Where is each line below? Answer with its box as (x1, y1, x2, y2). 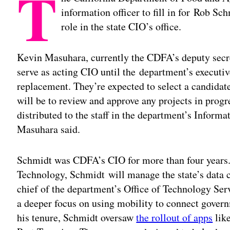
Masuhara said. (17, 122, 81, 136)
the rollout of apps (136, 210, 213, 224)
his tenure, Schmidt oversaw (17, 210, 137, 224)
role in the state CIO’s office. (61, 19, 182, 33)
